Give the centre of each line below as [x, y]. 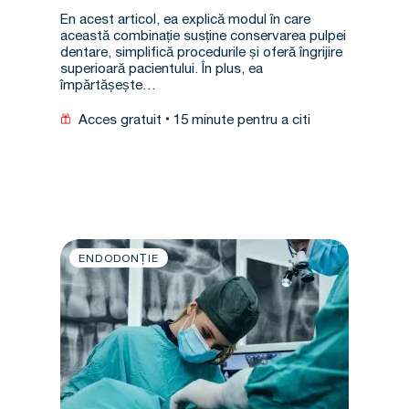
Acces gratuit [120, 121]
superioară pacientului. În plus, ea [162, 70]
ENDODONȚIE [119, 259]
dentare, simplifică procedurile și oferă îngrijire [201, 53]
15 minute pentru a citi [242, 121]
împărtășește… [108, 86]
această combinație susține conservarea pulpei [203, 37]
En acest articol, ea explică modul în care [185, 21]
